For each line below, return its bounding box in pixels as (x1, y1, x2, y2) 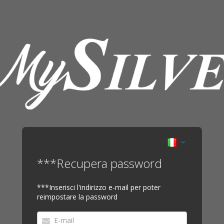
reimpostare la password (37, 192, 117, 202)
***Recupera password (37, 155, 162, 172)
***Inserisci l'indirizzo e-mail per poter (37, 182, 160, 192)
